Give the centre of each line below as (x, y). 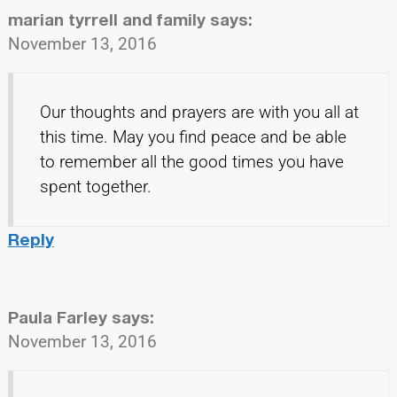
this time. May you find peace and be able (193, 137)
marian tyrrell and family (106, 19)
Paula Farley (57, 317)
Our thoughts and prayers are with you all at (199, 113)
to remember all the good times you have (191, 162)
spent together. (95, 187)
